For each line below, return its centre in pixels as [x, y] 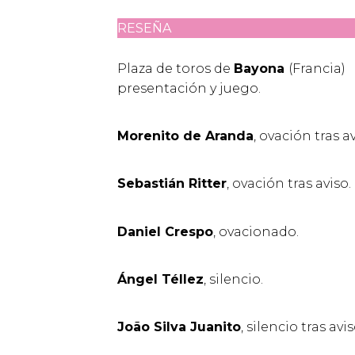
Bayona [261, 69]
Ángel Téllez [160, 279]
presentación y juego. [189, 89]
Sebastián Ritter [172, 184]
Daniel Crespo [165, 231]
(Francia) [319, 69]
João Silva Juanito [179, 327]
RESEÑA [144, 29]
